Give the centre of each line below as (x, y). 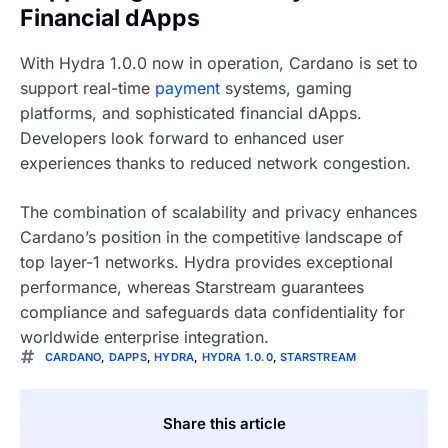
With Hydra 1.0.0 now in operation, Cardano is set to (219, 63)
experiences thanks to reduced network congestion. (215, 163)
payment (187, 88)
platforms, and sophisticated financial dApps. (191, 113)
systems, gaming (286, 88)
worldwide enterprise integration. (144, 337)
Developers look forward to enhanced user (182, 138)
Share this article (224, 424)
